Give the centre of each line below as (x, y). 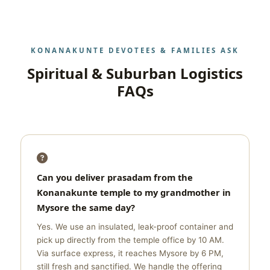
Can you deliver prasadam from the (115, 177)
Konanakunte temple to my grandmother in (134, 192)
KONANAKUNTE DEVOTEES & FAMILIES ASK (135, 50)
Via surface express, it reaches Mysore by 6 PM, (130, 253)
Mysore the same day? (86, 207)
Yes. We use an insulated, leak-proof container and (135, 227)
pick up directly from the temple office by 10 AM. (130, 240)
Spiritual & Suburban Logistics (135, 73)
